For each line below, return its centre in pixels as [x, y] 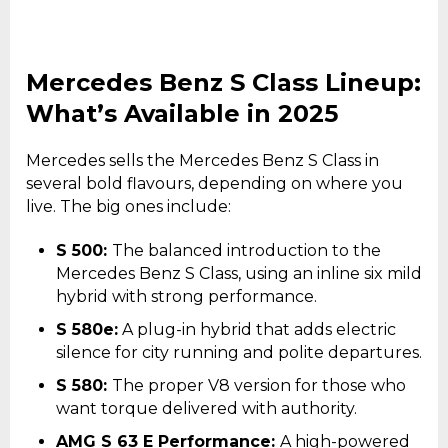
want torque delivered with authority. [206, 409]
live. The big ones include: [128, 207]
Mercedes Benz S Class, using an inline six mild [239, 274]
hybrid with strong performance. [186, 297]
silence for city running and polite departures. [239, 353]
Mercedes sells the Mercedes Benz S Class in [202, 161]
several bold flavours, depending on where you [214, 184]
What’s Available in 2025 [182, 114]
